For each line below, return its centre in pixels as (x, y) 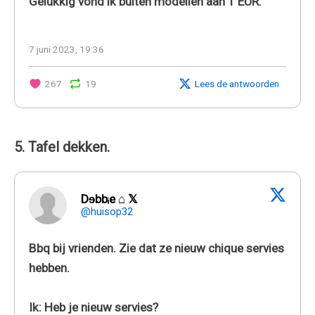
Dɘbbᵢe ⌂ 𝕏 (109, 199)
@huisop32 (107, 211)
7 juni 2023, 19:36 (66, 49)
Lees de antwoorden (237, 83)
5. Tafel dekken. (62, 147)
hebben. (49, 268)
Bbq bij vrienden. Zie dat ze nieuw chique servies (156, 248)
